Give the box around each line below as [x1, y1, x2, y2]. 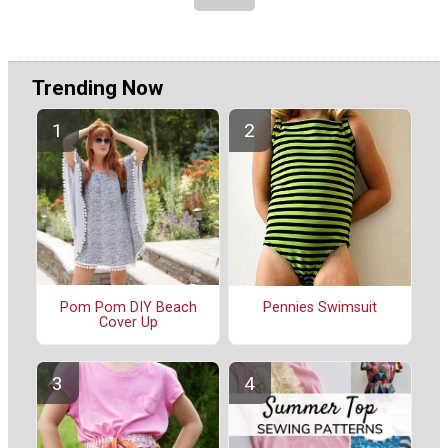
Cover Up [98, 313, 158, 331]
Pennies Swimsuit [263, 299, 377, 317]
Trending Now [32, 75, 163, 100]
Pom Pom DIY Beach [59, 298, 197, 316]
